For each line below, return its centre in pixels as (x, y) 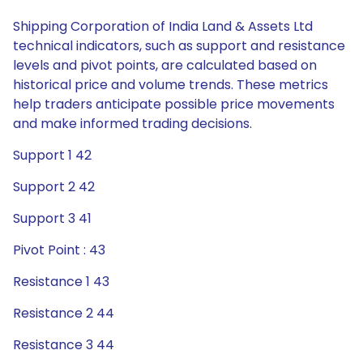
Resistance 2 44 (64, 313)
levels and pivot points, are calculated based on (165, 65)
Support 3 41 (52, 218)
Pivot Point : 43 (59, 250)
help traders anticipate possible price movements (174, 104)
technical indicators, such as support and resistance (179, 46)
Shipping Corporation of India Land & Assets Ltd (163, 26)
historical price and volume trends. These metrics (171, 85)
